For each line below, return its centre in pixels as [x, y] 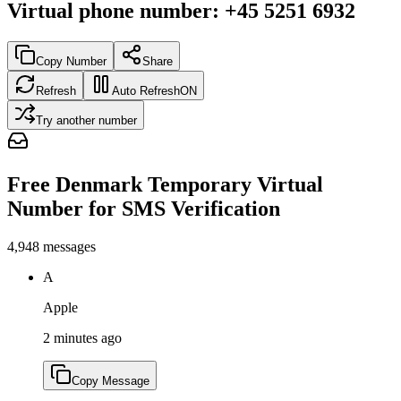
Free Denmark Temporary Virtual [165, 184]
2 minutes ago [82, 337]
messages [69, 246]
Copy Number [71, 61]
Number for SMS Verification [144, 208]
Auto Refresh [146, 90]
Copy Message [111, 380]
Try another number [86, 120]
